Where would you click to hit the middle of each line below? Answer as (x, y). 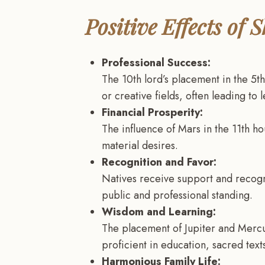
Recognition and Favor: (159, 162)
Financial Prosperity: (152, 112)
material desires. (140, 145)
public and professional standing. (177, 195)
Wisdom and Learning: (159, 211)
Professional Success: (156, 62)
